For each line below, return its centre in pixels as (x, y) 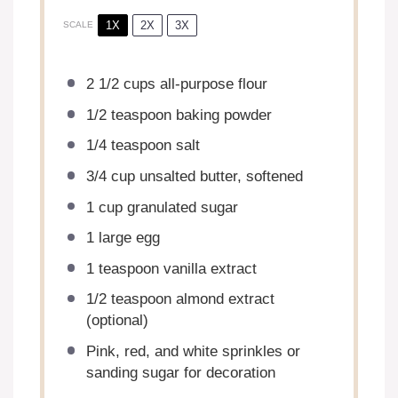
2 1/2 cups (120, 84)
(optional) (117, 321)
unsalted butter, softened (219, 176)
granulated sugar (180, 207)
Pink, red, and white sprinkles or (193, 352)
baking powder (221, 115)
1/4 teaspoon (128, 146)
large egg (127, 238)
